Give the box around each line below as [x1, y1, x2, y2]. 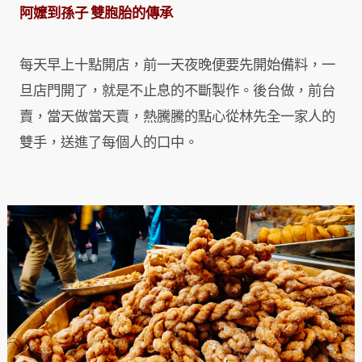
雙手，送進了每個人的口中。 [19, 133, 198, 154]
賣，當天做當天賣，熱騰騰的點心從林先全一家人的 [19, 107, 335, 128]
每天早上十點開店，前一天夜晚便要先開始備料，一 [19, 55, 335, 76]
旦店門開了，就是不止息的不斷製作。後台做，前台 [19, 81, 335, 102]
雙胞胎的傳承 [90, 3, 173, 24]
